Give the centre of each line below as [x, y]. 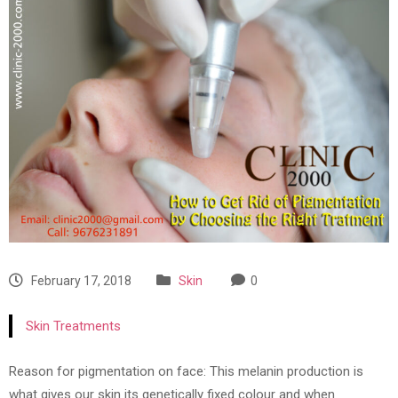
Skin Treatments [73, 326]
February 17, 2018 [80, 281]
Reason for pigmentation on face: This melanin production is [186, 372]
